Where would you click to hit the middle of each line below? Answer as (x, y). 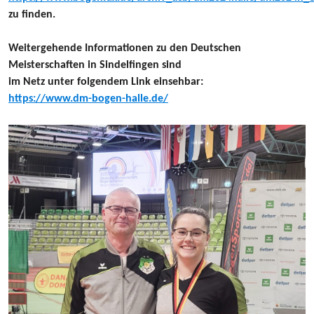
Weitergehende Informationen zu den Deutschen (125, 48)
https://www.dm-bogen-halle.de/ (88, 99)
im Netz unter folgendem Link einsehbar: (106, 82)
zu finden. (32, 15)
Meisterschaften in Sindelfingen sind (95, 65)
